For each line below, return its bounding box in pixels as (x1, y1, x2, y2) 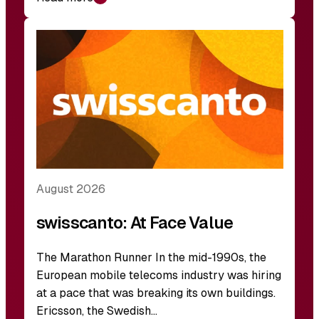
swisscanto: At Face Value (36, 212, 234, 234)
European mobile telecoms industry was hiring (36, 268, 281, 283)
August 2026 (36, 182, 105, 197)
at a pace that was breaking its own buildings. (36, 286, 276, 301)
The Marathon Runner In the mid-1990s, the (36, 250, 266, 266)
